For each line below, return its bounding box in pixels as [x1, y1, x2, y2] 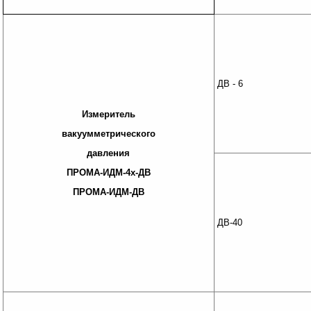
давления [87, 148, 131, 158]
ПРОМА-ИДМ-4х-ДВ [66, 167, 151, 178]
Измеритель [81, 109, 135, 119]
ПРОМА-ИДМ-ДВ [72, 187, 144, 197]
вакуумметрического [61, 128, 155, 139]
